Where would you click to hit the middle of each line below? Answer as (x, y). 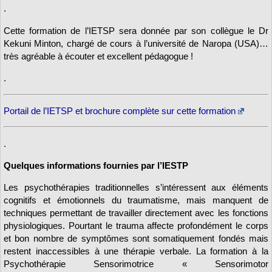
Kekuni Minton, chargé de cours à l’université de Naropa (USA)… (136, 43)
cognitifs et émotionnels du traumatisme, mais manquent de (136, 200)
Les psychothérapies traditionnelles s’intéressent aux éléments (136, 188)
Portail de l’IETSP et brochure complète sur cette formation (120, 110)
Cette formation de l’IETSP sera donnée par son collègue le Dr (136, 30)
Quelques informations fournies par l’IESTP (96, 165)
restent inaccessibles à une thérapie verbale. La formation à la (136, 251)
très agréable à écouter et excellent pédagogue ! (98, 56)
